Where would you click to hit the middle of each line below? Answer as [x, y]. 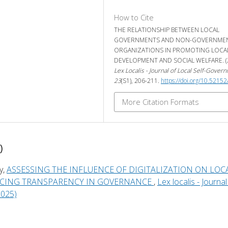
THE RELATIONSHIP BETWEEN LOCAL [167, 30]
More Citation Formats [161, 102]
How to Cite [134, 17]
